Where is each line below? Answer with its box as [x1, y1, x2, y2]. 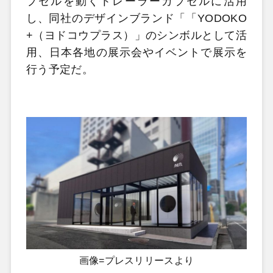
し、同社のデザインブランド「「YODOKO [26, 12, 247, 25]
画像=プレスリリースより [79, 255, 194, 266]
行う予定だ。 [26, 63, 94, 76]
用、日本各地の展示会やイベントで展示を [26, 46, 247, 59]
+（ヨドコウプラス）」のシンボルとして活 [26, 29, 247, 42]
